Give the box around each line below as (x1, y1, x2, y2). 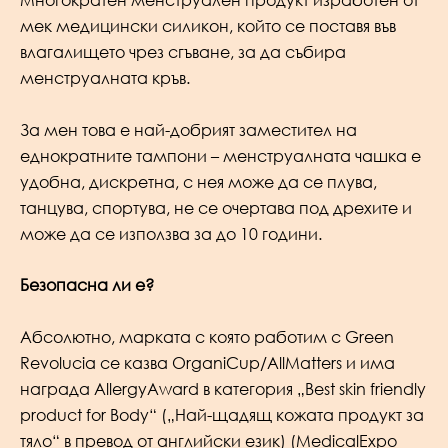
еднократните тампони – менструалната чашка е (20, 145, 421, 166)
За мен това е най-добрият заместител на (20, 119, 357, 140)
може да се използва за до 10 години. (20, 223, 322, 244)
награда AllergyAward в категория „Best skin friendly (20, 378, 426, 399)
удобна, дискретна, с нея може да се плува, (20, 171, 377, 192)
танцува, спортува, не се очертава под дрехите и (20, 197, 412, 218)
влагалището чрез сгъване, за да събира (20, 42, 346, 63)
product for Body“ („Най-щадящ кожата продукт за (20, 404, 424, 425)
